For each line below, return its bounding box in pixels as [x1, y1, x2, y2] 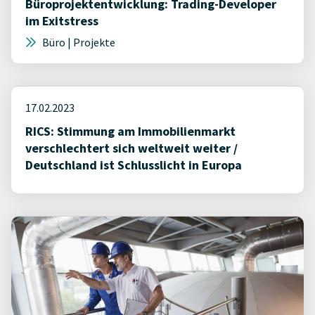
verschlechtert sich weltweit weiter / [25, 140, 238, 156]
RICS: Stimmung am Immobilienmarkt [25, 123, 236, 139]
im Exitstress [25, 13, 98, 29]
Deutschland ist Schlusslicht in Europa [25, 157, 242, 173]
